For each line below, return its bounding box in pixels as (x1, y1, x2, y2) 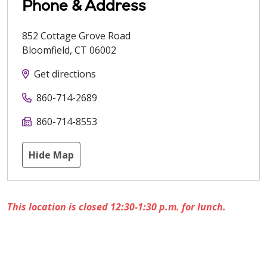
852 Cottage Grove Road (22, 29, 131, 43)
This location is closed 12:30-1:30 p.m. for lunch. (7, 200, 226, 214)
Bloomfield (22, 44, 70, 57)
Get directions (34, 67, 96, 81)
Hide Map (29, 148, 74, 162)
